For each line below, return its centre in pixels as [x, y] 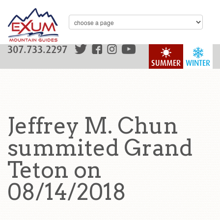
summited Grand [100, 148]
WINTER [198, 63]
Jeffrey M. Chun [93, 126]
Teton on [55, 170]
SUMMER [166, 63]
